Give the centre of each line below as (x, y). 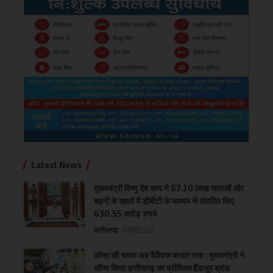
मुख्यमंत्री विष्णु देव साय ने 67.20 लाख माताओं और (169, 188)
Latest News (56, 164)
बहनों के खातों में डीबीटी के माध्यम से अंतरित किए (164, 200)
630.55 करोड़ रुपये (126, 213)
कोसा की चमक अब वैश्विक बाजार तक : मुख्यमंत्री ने (169, 255)
